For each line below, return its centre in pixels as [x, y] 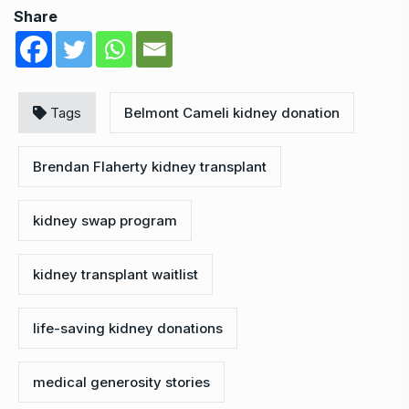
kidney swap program [105, 220]
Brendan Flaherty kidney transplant [150, 166]
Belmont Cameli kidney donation [232, 112]
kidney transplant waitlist [115, 274]
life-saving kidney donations [128, 328]
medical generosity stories [121, 382]
